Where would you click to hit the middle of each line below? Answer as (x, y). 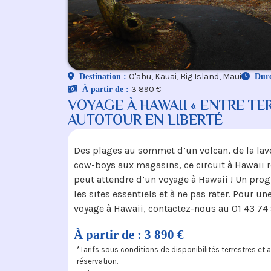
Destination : (104, 77)
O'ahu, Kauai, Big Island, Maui (185, 77)
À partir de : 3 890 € (129, 234)
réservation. (97, 261)
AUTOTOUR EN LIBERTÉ (145, 122)
